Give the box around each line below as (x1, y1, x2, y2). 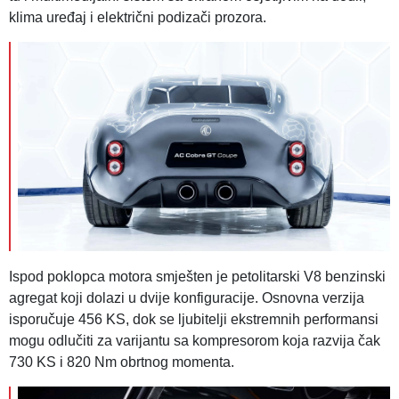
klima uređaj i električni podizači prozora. (9, 10, 266, 26)
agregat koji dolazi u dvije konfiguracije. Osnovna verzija (9, 290, 364, 306)
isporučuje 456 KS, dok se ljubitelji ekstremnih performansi (9, 312, 379, 328)
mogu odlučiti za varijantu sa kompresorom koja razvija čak (9, 333, 380, 349)
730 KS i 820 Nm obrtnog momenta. (9, 354, 234, 370)
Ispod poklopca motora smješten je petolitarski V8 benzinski (9, 269, 386, 285)
